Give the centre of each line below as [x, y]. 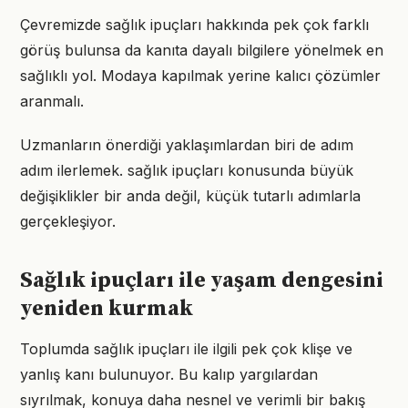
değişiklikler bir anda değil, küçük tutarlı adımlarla [190, 196]
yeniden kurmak [107, 309]
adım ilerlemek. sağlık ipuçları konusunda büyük [187, 170]
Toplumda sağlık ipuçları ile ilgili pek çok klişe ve [186, 349]
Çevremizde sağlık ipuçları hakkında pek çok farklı [194, 25]
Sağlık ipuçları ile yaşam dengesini [202, 280]
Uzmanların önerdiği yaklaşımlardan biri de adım [187, 145]
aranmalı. [52, 101]
